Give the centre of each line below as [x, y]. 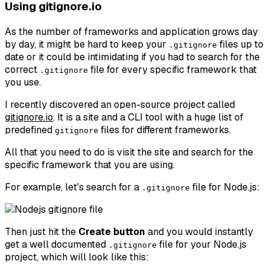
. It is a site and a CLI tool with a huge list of [148, 117]
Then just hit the [42, 231]
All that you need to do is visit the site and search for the [129, 152]
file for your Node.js [202, 244]
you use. [23, 82]
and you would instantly [199, 231]
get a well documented [57, 244]
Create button [112, 231]
